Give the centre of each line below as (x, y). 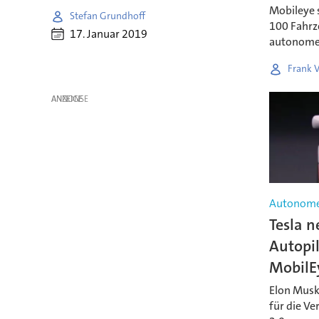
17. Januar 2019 (108, 34)
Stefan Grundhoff (107, 16)
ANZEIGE (67, 99)
